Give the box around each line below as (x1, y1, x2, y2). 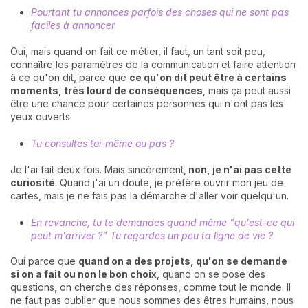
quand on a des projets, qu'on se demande (78, 255, 287, 267)
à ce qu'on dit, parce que (10, 71, 129, 83)
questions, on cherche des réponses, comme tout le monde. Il (10, 281, 291, 294)
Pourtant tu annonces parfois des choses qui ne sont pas (31, 6, 289, 19)
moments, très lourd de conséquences (10, 84, 203, 96)
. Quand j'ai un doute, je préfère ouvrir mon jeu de (55, 176, 283, 188)
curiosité (10, 176, 55, 188)
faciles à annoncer (31, 19, 115, 32)
